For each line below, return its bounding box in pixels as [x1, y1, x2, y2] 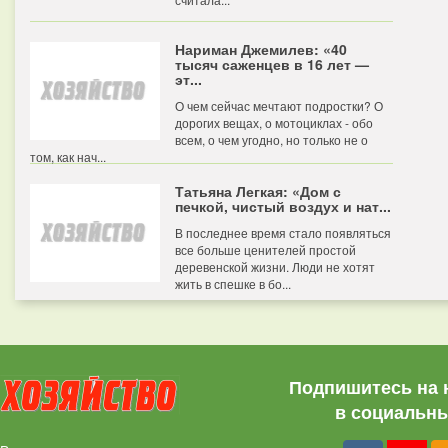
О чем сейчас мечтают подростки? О [175, 97, 383, 114]
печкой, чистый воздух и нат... [175, 196, 391, 216]
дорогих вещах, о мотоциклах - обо [175, 114, 373, 131]
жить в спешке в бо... [175, 275, 291, 292]
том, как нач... [30, 148, 106, 165]
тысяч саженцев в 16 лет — [175, 54, 369, 74]
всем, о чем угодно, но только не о [175, 131, 368, 148]
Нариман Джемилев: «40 [175, 39, 347, 59]
